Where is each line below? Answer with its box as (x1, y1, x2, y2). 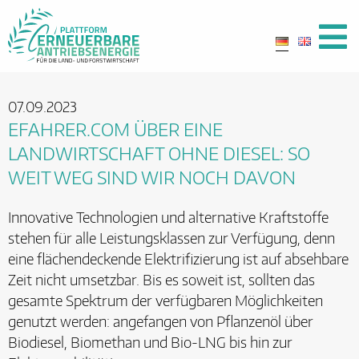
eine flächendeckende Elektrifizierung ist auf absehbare (8, 250, 349, 268)
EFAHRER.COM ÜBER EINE (8, 118, 223, 140)
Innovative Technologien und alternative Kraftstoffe (8, 208, 329, 227)
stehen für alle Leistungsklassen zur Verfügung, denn (8, 229, 335, 248)
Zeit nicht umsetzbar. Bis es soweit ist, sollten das (8, 271, 315, 289)
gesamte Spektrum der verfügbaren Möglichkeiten (8, 292, 323, 310)
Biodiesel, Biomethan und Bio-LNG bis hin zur (8, 333, 292, 352)
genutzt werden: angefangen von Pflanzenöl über (8, 313, 313, 331)
